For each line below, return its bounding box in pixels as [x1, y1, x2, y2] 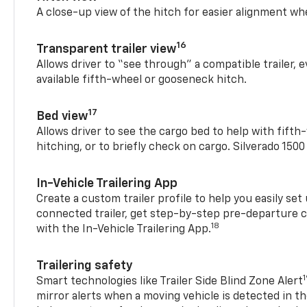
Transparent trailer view [36, 42, 177, 56]
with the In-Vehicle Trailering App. [36, 223, 212, 235]
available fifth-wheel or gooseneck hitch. [36, 74, 247, 86]
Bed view [36, 110, 88, 123]
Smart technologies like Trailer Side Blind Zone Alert [36, 275, 304, 287]
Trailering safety [36, 259, 134, 272]
